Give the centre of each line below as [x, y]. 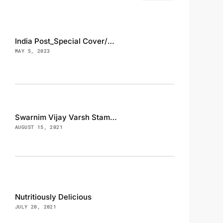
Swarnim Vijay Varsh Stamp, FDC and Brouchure [113, 117]
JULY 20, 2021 [36, 207]
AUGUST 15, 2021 [39, 127]
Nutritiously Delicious [53, 197]
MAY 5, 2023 [33, 51]
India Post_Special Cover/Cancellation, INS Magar [111, 41]
